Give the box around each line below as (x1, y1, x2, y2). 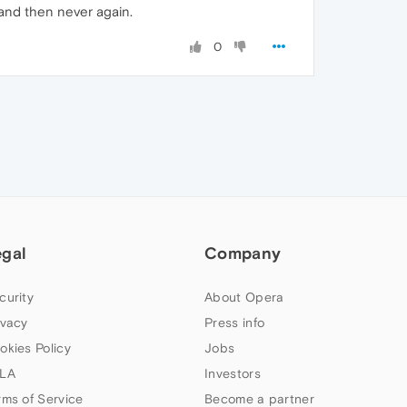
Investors (204, 366, 261, 381)
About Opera (204, 290, 284, 304)
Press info (204, 315, 265, 330)
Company (204, 243, 282, 263)
